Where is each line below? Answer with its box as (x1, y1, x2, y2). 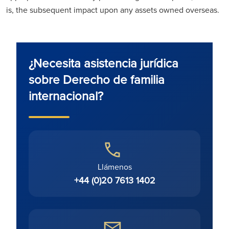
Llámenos (97, 161, 132, 173)
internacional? (29, 87, 103, 105)
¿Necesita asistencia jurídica (29, 54, 178, 72)
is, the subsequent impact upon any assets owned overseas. (6, 4, 219, 16)
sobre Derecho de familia (29, 71, 165, 88)
